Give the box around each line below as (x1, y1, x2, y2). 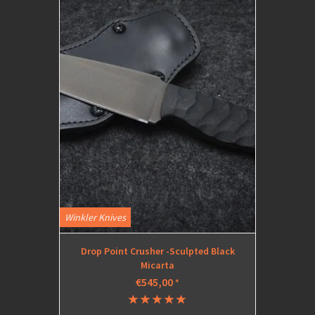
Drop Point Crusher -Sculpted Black (80, 245, 235, 257)
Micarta (141, 259, 174, 271)
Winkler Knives (65, 211, 126, 224)
